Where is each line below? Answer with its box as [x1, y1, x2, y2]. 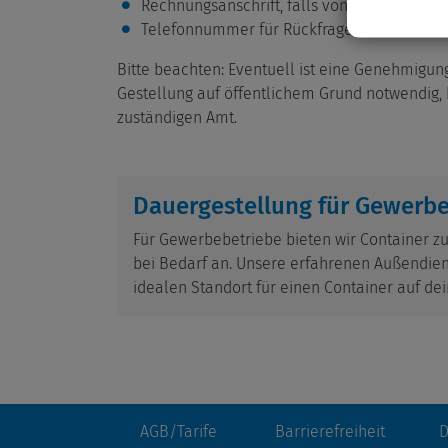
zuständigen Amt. [117, 108, 237, 128]
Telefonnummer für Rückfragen [141, 20, 362, 40]
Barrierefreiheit [275, 422, 385, 442]
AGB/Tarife [139, 422, 217, 442]
